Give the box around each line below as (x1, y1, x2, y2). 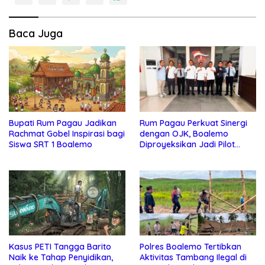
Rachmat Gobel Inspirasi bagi (9, 128, 125, 139)
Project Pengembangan (140, 149, 232, 160)
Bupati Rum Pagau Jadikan (9, 117, 117, 128)
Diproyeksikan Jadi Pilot (140, 138, 235, 150)
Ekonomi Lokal (140, 160, 198, 171)
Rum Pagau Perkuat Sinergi (140, 117, 247, 128)
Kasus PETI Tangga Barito (9, 241, 111, 253)
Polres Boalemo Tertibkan (140, 241, 241, 253)
